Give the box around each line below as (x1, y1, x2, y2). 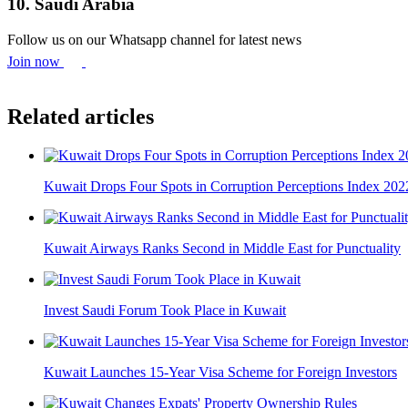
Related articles (7, 105, 154, 128)
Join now (7, 54, 64, 70)
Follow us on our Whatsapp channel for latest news (7, 32, 301, 48)
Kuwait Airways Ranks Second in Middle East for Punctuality (44, 240, 401, 256)
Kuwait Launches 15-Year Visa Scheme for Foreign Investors (44, 363, 397, 380)
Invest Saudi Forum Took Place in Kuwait (44, 301, 286, 318)
